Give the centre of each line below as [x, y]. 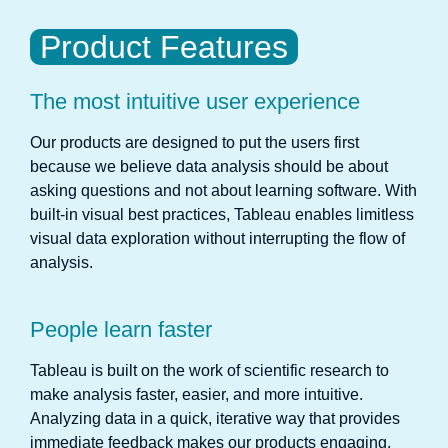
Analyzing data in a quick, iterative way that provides [215, 418]
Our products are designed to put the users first [194, 142]
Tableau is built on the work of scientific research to [209, 370]
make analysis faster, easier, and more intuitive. [196, 394]
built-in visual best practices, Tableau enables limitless [222, 214]
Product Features [164, 47]
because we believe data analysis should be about [209, 166]
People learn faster [121, 329]
